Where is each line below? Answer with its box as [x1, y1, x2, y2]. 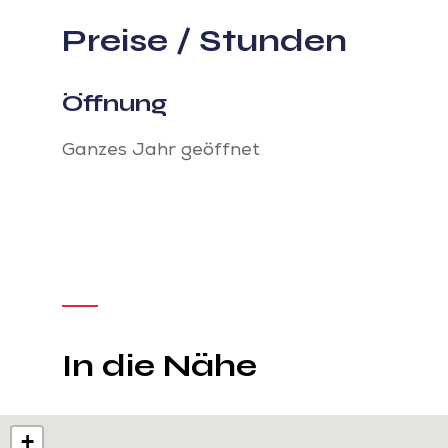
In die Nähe [62, 346, 257, 385]
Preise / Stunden [62, 21, 347, 60]
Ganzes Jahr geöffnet [62, 142, 260, 160]
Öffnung [62, 89, 167, 118]
